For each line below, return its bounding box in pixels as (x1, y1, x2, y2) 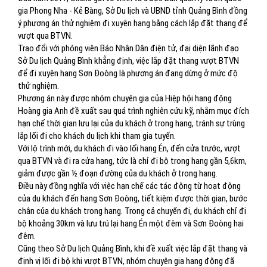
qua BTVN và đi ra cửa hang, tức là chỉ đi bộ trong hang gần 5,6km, (18, 156, 247, 166)
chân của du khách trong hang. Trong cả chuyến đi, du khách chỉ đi (18, 206, 246, 216)
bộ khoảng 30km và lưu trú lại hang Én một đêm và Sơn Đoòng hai (18, 218, 244, 229)
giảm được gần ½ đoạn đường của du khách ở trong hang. (18, 168, 218, 179)
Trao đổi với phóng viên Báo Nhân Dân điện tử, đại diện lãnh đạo (18, 43, 239, 54)
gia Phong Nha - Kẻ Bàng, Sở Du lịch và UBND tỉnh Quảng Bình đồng (18, 5, 247, 16)
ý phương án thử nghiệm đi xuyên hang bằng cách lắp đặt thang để (18, 18, 247, 29)
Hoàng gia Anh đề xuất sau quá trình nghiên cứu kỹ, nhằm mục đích (18, 105, 249, 116)
